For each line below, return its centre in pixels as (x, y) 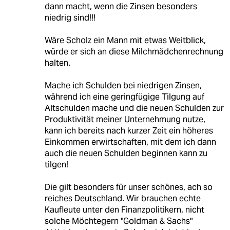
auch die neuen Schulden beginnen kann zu (126, 154)
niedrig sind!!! (70, 18)
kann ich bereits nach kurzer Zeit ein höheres (129, 131)
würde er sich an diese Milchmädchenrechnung (134, 52)
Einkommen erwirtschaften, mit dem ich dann (130, 142)
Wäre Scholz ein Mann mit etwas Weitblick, (125, 41)
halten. (57, 63)
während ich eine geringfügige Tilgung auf (124, 97)
